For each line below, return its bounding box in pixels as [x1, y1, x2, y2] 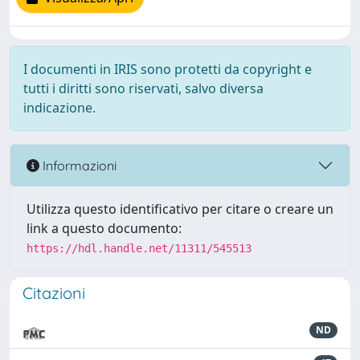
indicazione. [23, 99, 96, 117]
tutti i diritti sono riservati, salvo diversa [23, 80, 264, 97]
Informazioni [39, 157, 117, 174]
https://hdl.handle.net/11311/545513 [27, 242, 252, 255]
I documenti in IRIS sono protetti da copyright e [23, 60, 312, 78]
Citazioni [22, 283, 85, 303]
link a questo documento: [27, 219, 182, 237]
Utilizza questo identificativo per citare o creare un [27, 200, 333, 218]
